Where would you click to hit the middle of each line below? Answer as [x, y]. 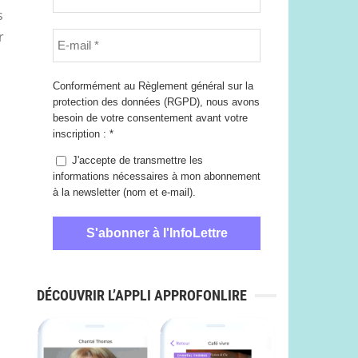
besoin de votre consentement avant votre [150, 118]
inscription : [81, 134]
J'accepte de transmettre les [136, 160]
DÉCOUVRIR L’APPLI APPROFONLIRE [142, 295]
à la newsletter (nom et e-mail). [124, 192]
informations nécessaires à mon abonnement [157, 176]
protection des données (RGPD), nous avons [156, 102]
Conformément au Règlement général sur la [153, 86]
